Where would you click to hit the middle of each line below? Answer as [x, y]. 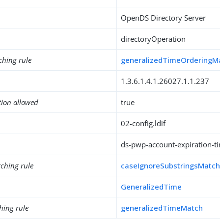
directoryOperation [153, 39]
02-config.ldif [143, 123]
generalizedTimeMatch [162, 208]
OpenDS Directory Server [164, 18]
